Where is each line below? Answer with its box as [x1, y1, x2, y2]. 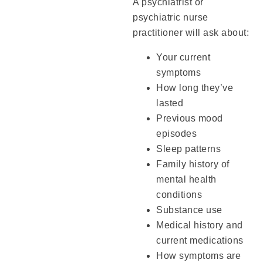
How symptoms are [156, 250, 241, 261]
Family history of [156, 159, 230, 169]
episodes [156, 128, 197, 139]
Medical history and [156, 220, 243, 230]
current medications [156, 235, 244, 245]
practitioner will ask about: [133, 27, 249, 38]
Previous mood [156, 113, 223, 123]
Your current [156, 52, 211, 62]
